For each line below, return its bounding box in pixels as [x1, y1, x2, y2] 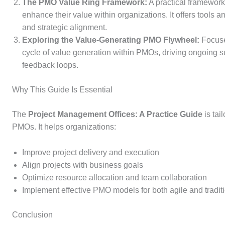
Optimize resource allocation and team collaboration [22, 173, 207, 182]
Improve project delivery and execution [22, 148, 159, 157]
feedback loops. [22, 61, 78, 70]
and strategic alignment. [22, 23, 107, 32]
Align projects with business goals [22, 160, 143, 169]
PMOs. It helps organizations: [12, 123, 116, 132]
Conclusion [12, 210, 53, 219]
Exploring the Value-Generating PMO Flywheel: [22, 36, 199, 45]
